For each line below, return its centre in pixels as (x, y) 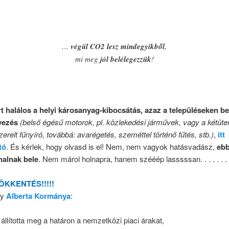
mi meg (87, 59)
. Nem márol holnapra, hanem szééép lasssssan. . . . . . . (132, 158)
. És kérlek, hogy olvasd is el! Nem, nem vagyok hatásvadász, (111, 146)
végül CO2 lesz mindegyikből (118, 46)
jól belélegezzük (125, 59)
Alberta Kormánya (38, 196)
